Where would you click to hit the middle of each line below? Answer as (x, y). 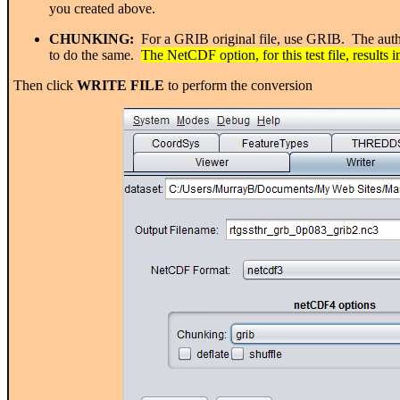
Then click (45, 85)
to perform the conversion (238, 85)
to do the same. (95, 54)
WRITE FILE (121, 85)
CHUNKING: (92, 38)
